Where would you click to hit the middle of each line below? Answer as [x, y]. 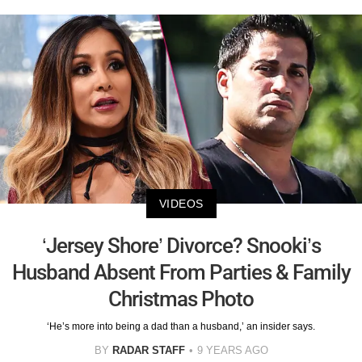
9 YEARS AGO [232, 351]
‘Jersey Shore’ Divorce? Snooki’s [181, 246]
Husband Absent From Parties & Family [181, 273]
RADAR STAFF [148, 351]
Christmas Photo [181, 299]
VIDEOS [181, 204]
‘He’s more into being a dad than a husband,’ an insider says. [181, 327]
